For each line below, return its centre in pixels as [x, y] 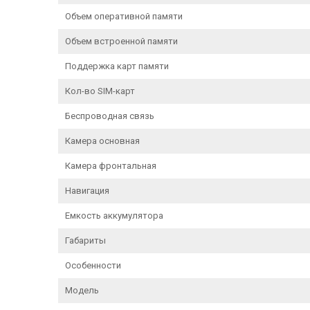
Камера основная [102, 140]
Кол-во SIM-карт [100, 91]
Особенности [93, 265]
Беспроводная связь [110, 116]
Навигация [87, 190]
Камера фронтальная [111, 165]
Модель [82, 290]
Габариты [85, 240]
